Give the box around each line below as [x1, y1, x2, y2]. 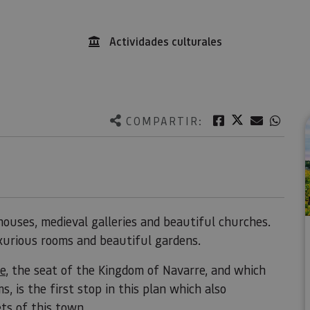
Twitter [246, 112, 283, 127]
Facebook [226, 112, 274, 127]
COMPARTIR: [125, 113, 203, 128]
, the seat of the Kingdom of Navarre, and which [6, 262, 266, 278]
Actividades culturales [109, 34, 222, 48]
